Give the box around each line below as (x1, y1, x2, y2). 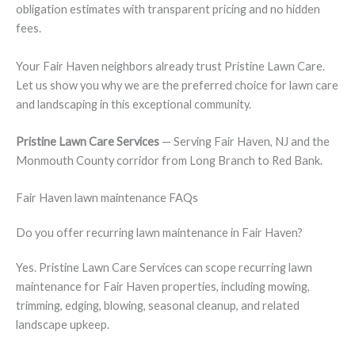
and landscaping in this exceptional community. (16, 97, 251, 111)
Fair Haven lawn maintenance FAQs (16, 191, 198, 205)
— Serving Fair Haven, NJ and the (159, 134, 330, 148)
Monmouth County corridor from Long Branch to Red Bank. (16, 153, 323, 167)
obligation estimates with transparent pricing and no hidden (16, 2, 320, 17)
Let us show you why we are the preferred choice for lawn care (16, 78, 338, 92)
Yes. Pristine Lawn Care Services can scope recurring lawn (16, 261, 312, 275)
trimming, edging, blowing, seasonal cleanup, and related (16, 299, 300, 313)
